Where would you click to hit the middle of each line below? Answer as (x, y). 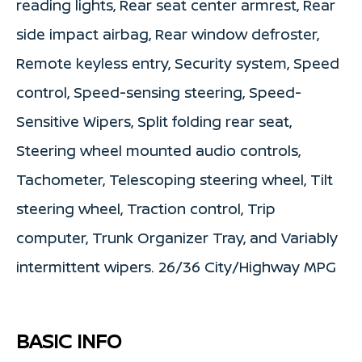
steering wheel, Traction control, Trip (146, 209)
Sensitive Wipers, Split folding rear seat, (154, 122)
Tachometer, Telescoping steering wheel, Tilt (175, 180)
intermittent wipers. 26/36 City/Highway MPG (176, 267)
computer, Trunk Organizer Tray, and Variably (177, 238)
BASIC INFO (69, 341)
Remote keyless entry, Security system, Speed (178, 63)
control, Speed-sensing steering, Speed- (159, 93)
